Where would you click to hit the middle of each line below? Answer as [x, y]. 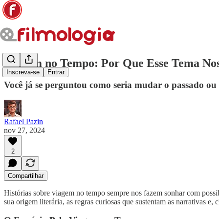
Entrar [56, 72]
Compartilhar [26, 175]
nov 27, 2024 [24, 130]
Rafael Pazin [23, 121]
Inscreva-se [23, 72]
